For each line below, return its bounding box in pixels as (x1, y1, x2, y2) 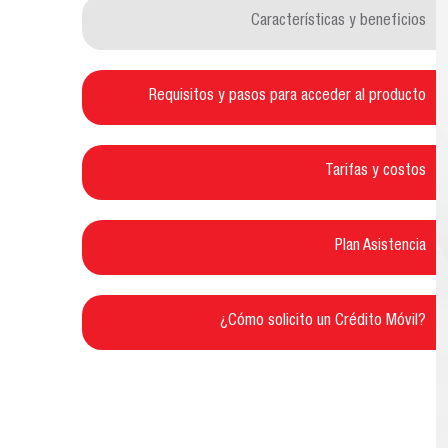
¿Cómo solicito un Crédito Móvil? (220, 314, 426, 330)
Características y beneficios (251, 14, 426, 30)
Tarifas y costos (325, 164, 426, 180)
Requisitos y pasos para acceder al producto (149, 89, 426, 105)
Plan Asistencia (335, 239, 426, 255)
